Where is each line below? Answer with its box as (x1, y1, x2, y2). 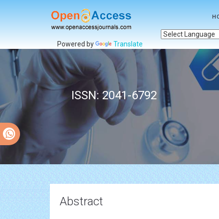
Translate (113, 40, 143, 48)
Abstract (60, 195, 103, 208)
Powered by (57, 40, 95, 48)
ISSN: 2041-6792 (71, 88, 157, 102)
